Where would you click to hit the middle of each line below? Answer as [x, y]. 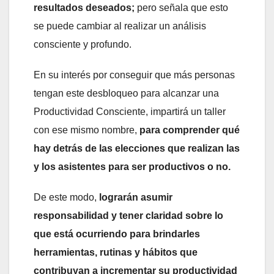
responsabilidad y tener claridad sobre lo [128, 216]
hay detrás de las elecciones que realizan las [137, 149]
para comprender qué [190, 130]
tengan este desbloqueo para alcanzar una [126, 94]
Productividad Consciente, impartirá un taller [130, 112]
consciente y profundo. [83, 45]
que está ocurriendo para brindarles [117, 234]
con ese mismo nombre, [87, 130]
